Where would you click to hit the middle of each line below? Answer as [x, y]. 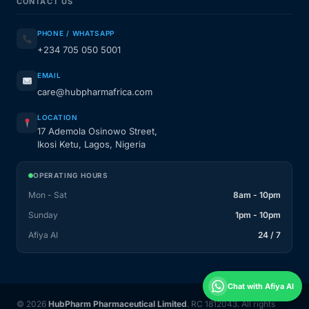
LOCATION [58, 118]
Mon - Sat [48, 195]
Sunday [43, 215]
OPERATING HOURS [71, 176]
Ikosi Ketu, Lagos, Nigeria [91, 144]
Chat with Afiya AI [261, 286]
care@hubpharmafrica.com [95, 92]
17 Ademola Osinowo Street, [97, 131]
